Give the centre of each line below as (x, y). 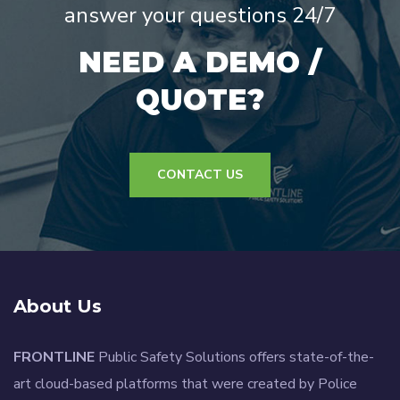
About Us (58, 307)
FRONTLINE (54, 358)
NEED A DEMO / (200, 62)
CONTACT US (200, 175)
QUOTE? (200, 100)
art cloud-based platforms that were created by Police (185, 384)
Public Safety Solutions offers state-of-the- (234, 358)
